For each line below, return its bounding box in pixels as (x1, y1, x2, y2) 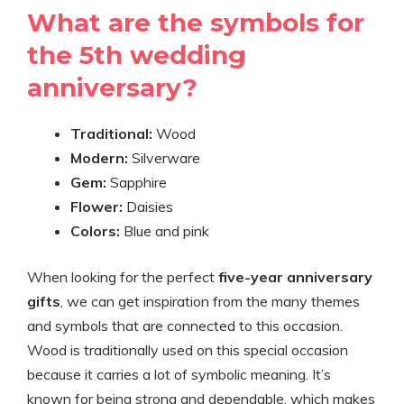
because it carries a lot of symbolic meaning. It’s (27, 365, 331, 383)
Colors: (70, 222, 124, 240)
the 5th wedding (27, 40, 246, 70)
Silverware (132, 149, 200, 167)
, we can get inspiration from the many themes (60, 292, 360, 310)
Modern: (70, 149, 132, 167)
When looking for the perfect (27, 268, 218, 286)
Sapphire (106, 173, 167, 191)
